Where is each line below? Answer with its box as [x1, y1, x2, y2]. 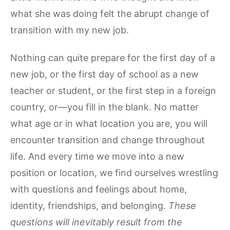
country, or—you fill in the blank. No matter [10, 101, 199, 112]
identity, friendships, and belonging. [10, 200, 168, 211]
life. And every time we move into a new [10, 150, 184, 162]
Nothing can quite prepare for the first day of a [10, 52, 215, 63]
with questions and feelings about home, [10, 183, 187, 195]
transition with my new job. [10, 24, 129, 35]
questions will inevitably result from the [10, 216, 182, 227]
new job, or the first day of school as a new [10, 68, 199, 80]
